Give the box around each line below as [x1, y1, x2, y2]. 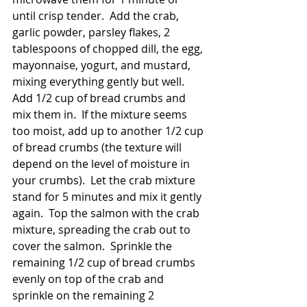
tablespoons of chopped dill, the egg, [12, 41, 206, 57]
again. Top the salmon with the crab [12, 206, 202, 221]
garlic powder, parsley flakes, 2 [12, 25, 173, 40]
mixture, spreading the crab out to [12, 222, 193, 238]
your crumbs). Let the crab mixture [12, 173, 198, 188]
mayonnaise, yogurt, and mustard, [12, 58, 193, 73]
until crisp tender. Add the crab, [12, 8, 182, 24]
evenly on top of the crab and [12, 271, 167, 287]
